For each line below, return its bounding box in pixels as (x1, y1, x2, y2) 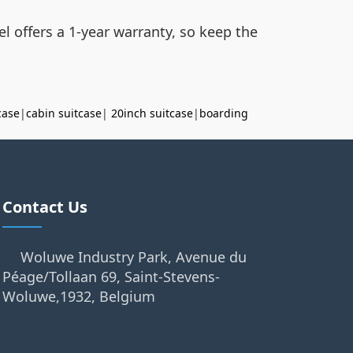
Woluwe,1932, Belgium (2, 287, 155, 306)
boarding (199, 106, 248, 121)
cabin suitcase (26, 106, 102, 121)
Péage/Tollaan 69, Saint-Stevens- (2, 267, 220, 286)
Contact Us (2, 196, 87, 217)
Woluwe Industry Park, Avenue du (20, 247, 247, 266)
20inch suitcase (111, 106, 193, 121)
